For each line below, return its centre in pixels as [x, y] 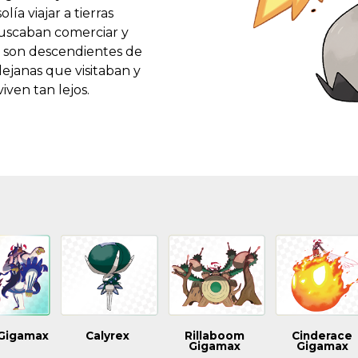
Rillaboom [215, 335]
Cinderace [322, 335]
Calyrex [107, 335]
